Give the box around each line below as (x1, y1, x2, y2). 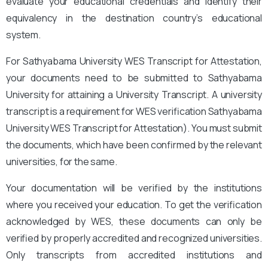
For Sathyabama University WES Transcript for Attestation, (6, 54, 262, 68)
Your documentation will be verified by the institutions (6, 181, 262, 194)
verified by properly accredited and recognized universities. (6, 231, 262, 245)
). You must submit (183, 121, 262, 135)
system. (6, 28, 41, 41)
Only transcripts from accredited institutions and (6, 248, 262, 261)
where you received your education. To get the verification (6, 197, 262, 211)
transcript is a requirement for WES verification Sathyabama (6, 104, 262, 118)
